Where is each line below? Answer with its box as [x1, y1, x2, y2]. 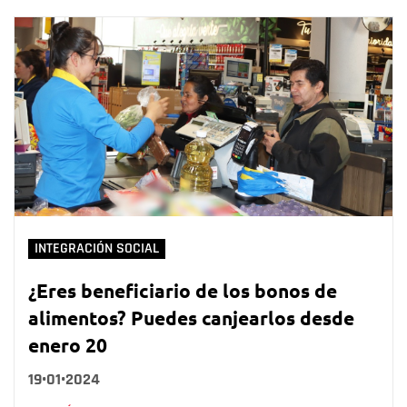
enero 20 [28, 332, 107, 357]
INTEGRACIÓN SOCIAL [35, 239, 159, 257]
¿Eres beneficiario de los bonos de [28, 277, 337, 303]
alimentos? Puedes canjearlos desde [28, 304, 354, 330]
